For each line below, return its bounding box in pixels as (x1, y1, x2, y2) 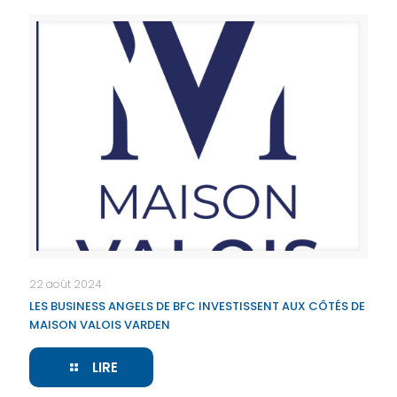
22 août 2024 (29, 276, 102, 292)
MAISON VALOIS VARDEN (29, 316, 170, 334)
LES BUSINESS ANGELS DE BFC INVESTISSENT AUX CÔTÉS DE (29, 298, 365, 315)
